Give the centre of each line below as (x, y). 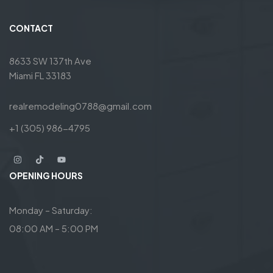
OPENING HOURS (46, 176)
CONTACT (31, 28)
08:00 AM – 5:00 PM (54, 229)
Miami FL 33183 (40, 76)
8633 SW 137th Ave (50, 61)
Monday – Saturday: (51, 210)
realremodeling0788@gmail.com (80, 106)
